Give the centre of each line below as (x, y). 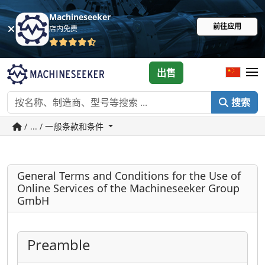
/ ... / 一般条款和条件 (64, 126)
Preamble (59, 245)
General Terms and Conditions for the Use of (129, 176)
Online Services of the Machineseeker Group (128, 188)
